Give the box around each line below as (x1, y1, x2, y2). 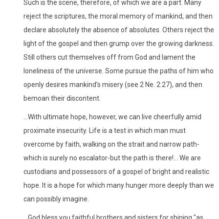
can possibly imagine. (23, 195, 89, 203)
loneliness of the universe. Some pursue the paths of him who (23, 66, 214, 75)
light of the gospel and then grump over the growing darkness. (23, 39, 214, 47)
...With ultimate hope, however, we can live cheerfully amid (23, 112, 201, 121)
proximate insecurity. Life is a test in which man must (23, 126, 186, 134)
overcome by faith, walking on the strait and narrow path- (23, 140, 199, 148)
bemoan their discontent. (23, 94, 101, 102)
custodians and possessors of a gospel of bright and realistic (23, 167, 209, 175)
